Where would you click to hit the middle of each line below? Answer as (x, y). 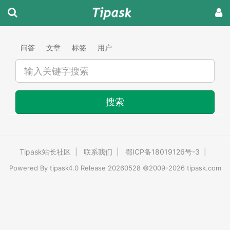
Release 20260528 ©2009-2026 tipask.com (150, 168)
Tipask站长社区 (45, 152)
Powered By (29, 168)
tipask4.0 (64, 168)
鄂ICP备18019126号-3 (162, 152)
